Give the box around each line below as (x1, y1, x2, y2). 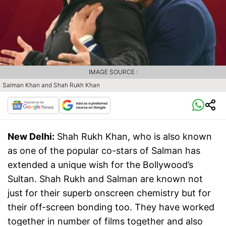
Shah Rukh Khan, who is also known (57, 131, 212, 142)
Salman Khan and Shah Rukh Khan (3, 81, 100, 89)
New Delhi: (8, 131, 54, 142)
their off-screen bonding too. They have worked (8, 201, 214, 212)
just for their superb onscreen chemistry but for (8, 187, 211, 198)
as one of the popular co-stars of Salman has (8, 145, 200, 156)
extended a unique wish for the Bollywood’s (8, 159, 193, 170)
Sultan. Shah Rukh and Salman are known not (8, 173, 203, 184)
